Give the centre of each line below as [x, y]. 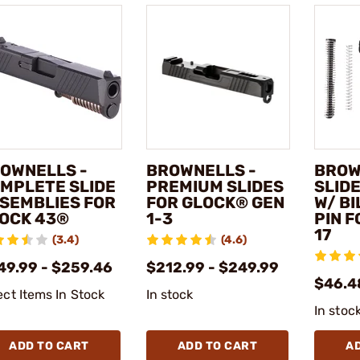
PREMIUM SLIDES [215, 186]
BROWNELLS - [201, 170]
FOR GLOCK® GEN [215, 202]
